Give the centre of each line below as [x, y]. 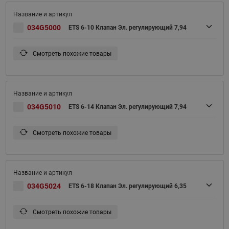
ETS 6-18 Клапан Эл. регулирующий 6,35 [127, 186]
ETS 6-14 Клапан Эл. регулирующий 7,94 [127, 107]
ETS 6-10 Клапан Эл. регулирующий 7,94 [127, 27]
